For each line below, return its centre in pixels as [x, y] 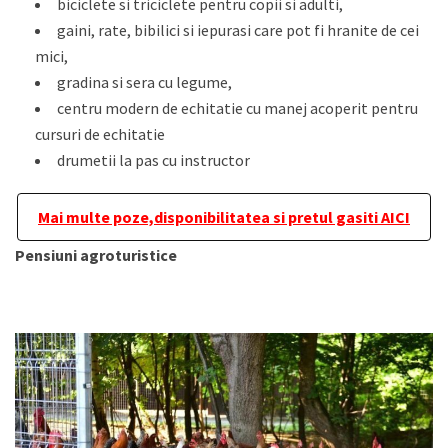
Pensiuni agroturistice [96, 254]
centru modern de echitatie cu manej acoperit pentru [237, 107]
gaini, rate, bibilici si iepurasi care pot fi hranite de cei [238, 29]
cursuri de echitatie [100, 133]
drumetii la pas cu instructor [153, 159]
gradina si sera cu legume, [144, 81]
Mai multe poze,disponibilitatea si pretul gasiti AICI [224, 216]
